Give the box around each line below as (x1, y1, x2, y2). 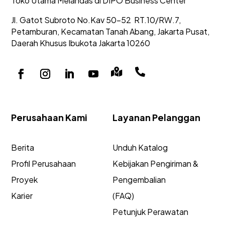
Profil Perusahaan (11, 158, 76, 169)
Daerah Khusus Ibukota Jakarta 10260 (11, 37, 151, 48)
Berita (11, 142, 35, 153)
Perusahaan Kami (11, 111, 88, 123)
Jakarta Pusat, (157, 26, 210, 37)
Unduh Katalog (113, 142, 168, 153)
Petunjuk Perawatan (113, 206, 188, 217)
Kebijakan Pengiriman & (113, 158, 198, 169)
